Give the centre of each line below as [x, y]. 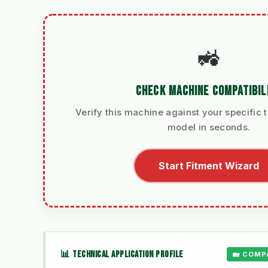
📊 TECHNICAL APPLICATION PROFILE [122, 254]
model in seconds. [209, 127]
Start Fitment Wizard [208, 166]
